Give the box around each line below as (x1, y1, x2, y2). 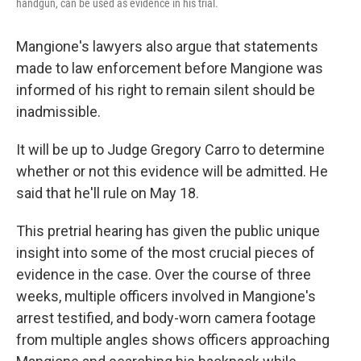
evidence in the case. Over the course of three (16, 266, 311, 283)
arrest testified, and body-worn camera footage (16, 309, 316, 326)
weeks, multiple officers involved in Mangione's (16, 288, 316, 305)
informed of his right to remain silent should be (16, 81, 315, 98)
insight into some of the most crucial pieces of (16, 244, 315, 261)
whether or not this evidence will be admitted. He (16, 163, 328, 180)
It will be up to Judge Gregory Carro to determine (16, 141, 325, 158)
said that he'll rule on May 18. (16, 185, 199, 201)
